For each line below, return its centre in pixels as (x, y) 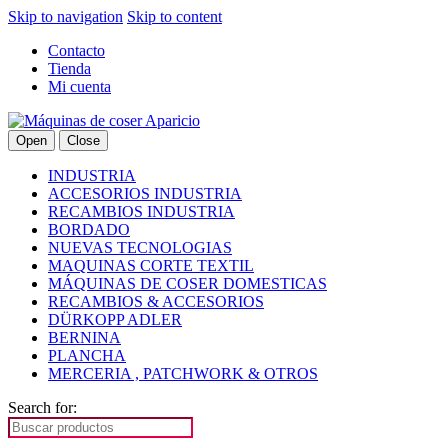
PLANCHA (87, 355)
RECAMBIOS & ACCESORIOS (156, 301)
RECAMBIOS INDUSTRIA (141, 211)
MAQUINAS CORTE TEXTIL (151, 265)
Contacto (76, 50)
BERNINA (84, 337)
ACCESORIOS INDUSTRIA (145, 193)
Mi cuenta (79, 86)
